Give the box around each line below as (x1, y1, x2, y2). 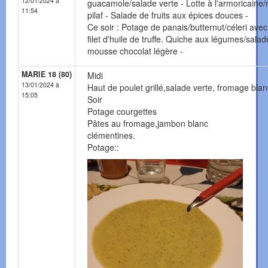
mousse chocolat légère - (87, 45, 183, 57)
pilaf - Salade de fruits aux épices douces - (87, 9, 248, 22)
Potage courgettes (87, 105, 157, 118)
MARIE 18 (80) (22, 69, 72, 80)
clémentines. (87, 129, 135, 142)
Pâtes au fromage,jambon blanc (87, 117, 208, 130)
